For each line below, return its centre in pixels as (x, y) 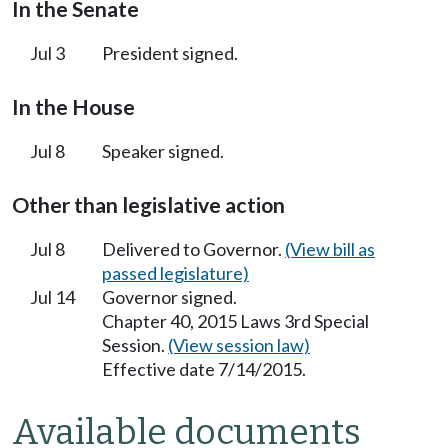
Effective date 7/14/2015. (204, 368)
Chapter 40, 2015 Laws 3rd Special (235, 320)
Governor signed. (169, 296)
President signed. (170, 52)
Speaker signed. (163, 150)
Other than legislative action (148, 204)
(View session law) (239, 344)
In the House (73, 106)
